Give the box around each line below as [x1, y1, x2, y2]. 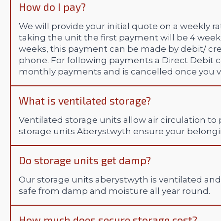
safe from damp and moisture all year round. [19, 186, 210, 196]
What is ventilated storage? [19, 94, 151, 107]
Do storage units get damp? [19, 154, 151, 167]
